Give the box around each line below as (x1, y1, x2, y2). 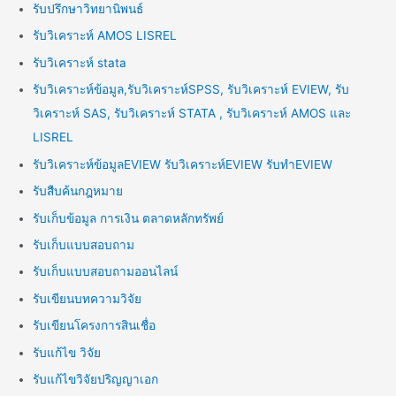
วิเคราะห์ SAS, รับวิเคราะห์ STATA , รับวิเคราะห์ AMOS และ (33, 106, 352, 121)
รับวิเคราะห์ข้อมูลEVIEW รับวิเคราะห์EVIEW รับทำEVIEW (33, 156, 333, 171)
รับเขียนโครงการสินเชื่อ (33, 318, 156, 333)
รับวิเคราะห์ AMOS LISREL (33, 28, 178, 43)
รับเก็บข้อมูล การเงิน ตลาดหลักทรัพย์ (33, 210, 225, 225)
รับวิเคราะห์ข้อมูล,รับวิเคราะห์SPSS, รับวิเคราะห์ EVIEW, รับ (33, 82, 350, 97)
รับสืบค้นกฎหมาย (33, 184, 124, 199)
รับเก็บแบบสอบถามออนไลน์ (33, 264, 179, 279)
